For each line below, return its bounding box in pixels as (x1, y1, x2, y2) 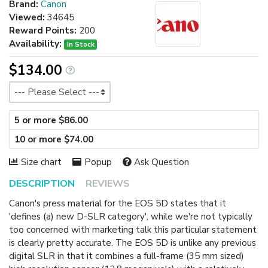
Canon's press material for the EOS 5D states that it (9, 197, 226, 209)
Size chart (20, 156, 62, 168)
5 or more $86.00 (14, 114, 89, 126)
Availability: (9, 38, 62, 50)
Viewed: (9, 11, 45, 24)
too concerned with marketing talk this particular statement (9, 223, 257, 236)
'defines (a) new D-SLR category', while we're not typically (9, 210, 252, 223)
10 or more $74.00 (14, 133, 94, 145)
